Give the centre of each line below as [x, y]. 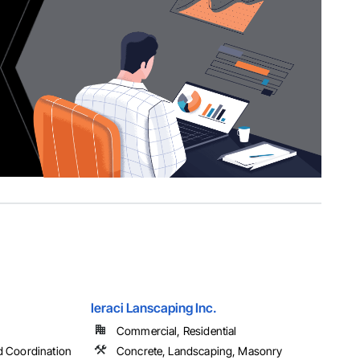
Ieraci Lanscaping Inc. [153, 308]
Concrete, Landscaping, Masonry [199, 351]
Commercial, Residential [176, 331]
